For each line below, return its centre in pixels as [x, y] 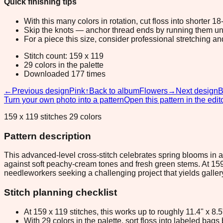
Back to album [114, 91]
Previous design [41, 91]
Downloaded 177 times [65, 74]
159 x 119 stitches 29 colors [53, 116]
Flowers [154, 91]
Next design [197, 91]
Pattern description [48, 136]
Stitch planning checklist [60, 192]
